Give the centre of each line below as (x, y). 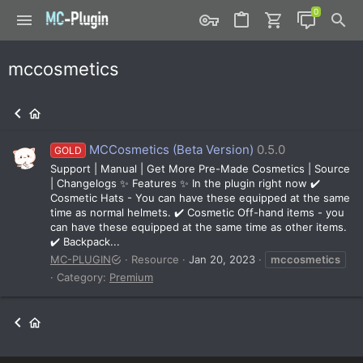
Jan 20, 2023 (222, 259)
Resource (155, 259)
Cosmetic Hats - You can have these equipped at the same (200, 197)
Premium (131, 277)
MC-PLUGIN (81, 259)
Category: (83, 277)
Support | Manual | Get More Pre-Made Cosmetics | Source (200, 168)
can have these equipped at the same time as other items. (199, 226)
